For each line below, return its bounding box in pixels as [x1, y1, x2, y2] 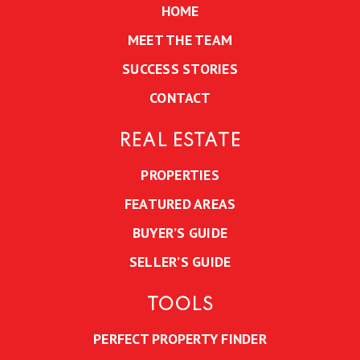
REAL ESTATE [119, 133, 241, 151]
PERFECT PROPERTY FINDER [93, 329, 267, 349]
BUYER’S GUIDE [132, 223, 228, 243]
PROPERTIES [141, 166, 219, 185]
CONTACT [149, 88, 211, 108]
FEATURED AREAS [124, 194, 236, 214]
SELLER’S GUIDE [129, 252, 231, 272]
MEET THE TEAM [127, 31, 233, 50]
